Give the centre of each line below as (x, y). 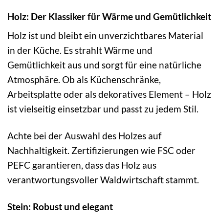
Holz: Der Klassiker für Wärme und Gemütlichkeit (109, 16)
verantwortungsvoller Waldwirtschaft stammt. (103, 180)
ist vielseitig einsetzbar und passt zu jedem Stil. (103, 109)
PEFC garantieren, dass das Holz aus (82, 165)
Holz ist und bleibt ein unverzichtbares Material (105, 36)
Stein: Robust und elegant (60, 207)
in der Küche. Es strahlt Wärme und (80, 50)
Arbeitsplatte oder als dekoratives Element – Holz (109, 94)
